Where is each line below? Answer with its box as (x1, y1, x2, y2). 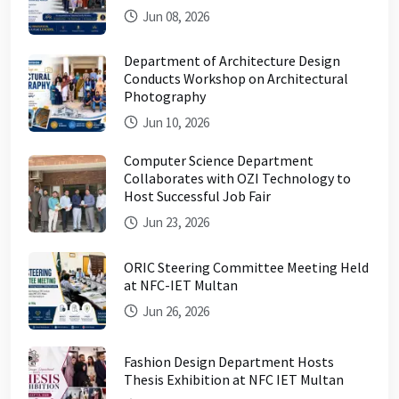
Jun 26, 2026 (140, 302, 209, 320)
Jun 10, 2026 (140, 113, 209, 131)
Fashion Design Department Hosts (124, 353, 334, 371)
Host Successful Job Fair (124, 187, 271, 206)
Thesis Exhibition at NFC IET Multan (124, 370, 344, 389)
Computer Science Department (124, 151, 313, 170)
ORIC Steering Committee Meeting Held (124, 257, 369, 276)
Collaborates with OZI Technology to (124, 169, 351, 188)
